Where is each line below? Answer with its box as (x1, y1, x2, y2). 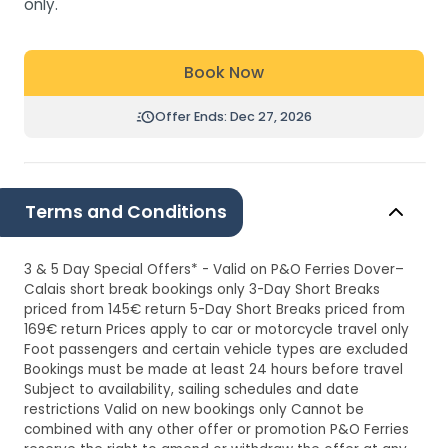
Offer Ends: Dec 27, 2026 (154, 108, 312, 126)
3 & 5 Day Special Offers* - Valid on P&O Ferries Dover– (24, 259, 404, 279)
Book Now (184, 60, 264, 84)
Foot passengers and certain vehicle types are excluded (24, 339, 408, 359)
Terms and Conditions (24, 199, 227, 224)
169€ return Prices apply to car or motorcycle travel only (24, 319, 409, 339)
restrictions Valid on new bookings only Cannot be (24, 399, 364, 419)
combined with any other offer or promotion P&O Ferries (24, 419, 409, 439)
